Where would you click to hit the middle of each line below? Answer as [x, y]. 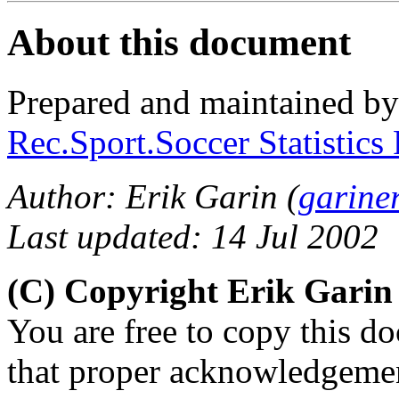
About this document [179, 42]
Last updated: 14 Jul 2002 [193, 236]
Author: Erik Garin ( [153, 196]
